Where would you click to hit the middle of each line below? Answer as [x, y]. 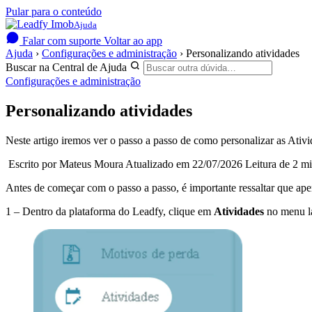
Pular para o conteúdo [54, 11]
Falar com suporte [62, 41]
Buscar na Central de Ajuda [66, 67]
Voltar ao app [133, 41]
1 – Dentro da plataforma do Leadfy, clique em [110, 211]
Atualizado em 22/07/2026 [184, 164]
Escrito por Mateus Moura [65, 164]
